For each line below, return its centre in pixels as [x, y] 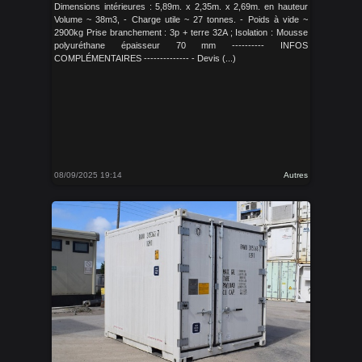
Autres [296, 175]
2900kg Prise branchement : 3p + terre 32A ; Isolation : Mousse [181, 32]
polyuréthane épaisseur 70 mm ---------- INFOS [181, 45]
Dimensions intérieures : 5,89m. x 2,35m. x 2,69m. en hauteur [181, 6]
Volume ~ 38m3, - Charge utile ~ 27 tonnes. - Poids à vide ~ [181, 19]
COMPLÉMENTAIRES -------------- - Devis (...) [145, 58]
